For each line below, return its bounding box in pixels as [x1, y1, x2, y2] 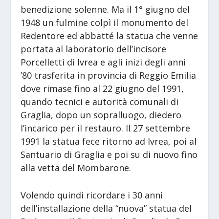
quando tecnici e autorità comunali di [21, 95, 179, 108]
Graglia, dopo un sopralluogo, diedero [21, 109, 182, 121]
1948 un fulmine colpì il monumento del [21, 16, 189, 28]
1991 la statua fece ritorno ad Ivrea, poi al [21, 135, 197, 147]
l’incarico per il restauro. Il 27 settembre [21, 122, 191, 134]
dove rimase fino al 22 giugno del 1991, [21, 82, 184, 94]
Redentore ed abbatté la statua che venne [21, 29, 198, 42]
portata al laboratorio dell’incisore [21, 43, 167, 55]
